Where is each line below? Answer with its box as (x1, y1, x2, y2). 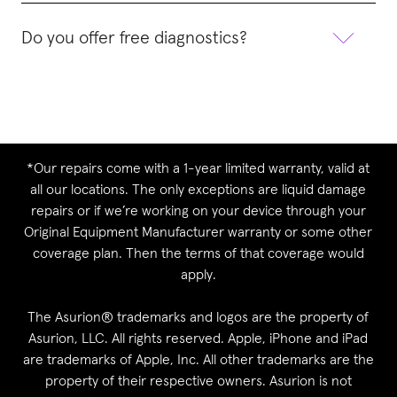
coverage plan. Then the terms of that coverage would (32, 245, 364, 261)
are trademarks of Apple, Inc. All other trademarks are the (22, 352, 374, 367)
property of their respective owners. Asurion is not (44, 373, 352, 388)
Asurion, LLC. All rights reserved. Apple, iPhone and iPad (28, 331, 369, 346)
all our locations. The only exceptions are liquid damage (30, 182, 367, 197)
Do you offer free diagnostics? (21, 28, 247, 47)
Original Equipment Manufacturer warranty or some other (24, 224, 373, 239)
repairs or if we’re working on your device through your (30, 203, 366, 218)
